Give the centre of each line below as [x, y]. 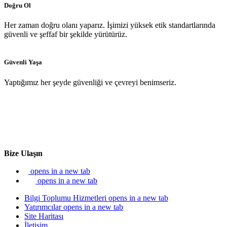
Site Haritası [44, 216]
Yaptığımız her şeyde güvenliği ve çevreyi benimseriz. [90, 82]
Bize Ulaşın [23, 153]
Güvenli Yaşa [23, 62]
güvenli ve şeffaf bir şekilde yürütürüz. [66, 34]
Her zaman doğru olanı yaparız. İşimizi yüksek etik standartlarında [110, 25]
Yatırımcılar [43, 207]
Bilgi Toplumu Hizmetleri [65, 198]
